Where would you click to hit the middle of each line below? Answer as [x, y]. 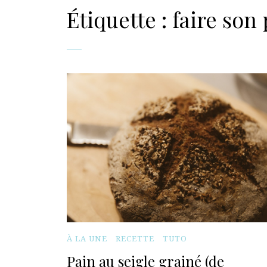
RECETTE [135, 238]
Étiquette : [119, 19]
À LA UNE [87, 238]
